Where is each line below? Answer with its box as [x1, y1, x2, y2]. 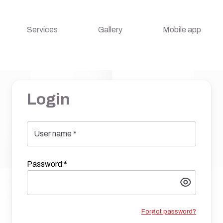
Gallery [98, 25, 122, 34]
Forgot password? [141, 208, 196, 215]
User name [34, 129, 73, 138]
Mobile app [162, 25, 201, 34]
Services [27, 25, 58, 34]
